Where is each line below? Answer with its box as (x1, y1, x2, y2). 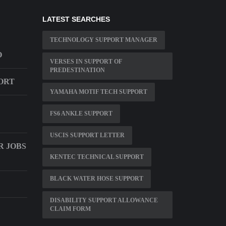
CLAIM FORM (49, 205, 91, 213)
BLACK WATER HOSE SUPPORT (49, 175, 143, 183)
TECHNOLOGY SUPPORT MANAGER (49, 36, 157, 44)
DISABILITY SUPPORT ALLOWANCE (49, 197, 158, 204)
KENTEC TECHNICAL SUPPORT (49, 153, 144, 161)
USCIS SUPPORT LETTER (49, 132, 125, 139)
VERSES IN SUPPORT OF (49, 58, 122, 66)
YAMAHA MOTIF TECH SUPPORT (49, 88, 147, 96)
